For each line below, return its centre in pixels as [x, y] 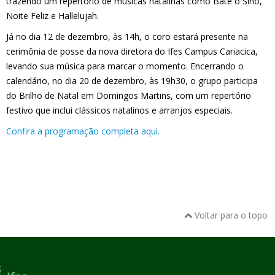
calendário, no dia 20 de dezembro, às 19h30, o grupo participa [132, 81]
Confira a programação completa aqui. [83, 131]
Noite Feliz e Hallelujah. [52, 16]
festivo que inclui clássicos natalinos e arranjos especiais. [119, 110]
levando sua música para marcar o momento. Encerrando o [125, 66]
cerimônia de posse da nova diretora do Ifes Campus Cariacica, [132, 51]
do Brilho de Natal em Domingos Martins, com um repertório [129, 95]
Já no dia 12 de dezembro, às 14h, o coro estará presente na [127, 37]
